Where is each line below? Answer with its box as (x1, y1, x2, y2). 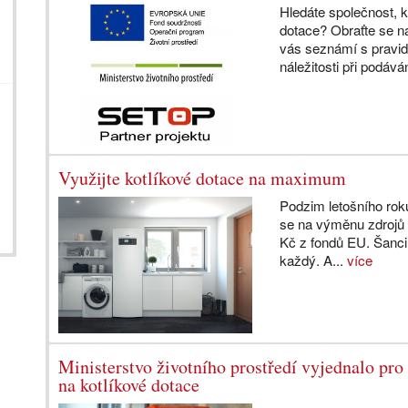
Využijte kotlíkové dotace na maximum (58, 165, 346, 190)
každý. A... (280, 250, 348, 270)
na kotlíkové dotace (58, 372, 199, 398)
